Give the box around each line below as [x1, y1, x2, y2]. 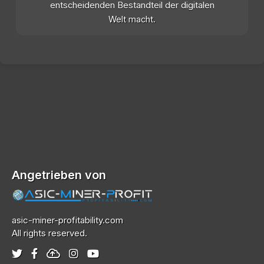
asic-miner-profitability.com [12, 214, 123, 226]
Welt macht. [108, 14, 156, 25]
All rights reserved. [12, 227, 87, 239]
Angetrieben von [12, 168, 106, 183]
